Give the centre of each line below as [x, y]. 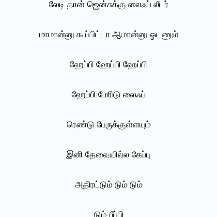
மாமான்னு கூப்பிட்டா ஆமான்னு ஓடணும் [108, 35]
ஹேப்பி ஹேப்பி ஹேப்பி [108, 65]
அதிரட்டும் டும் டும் [108, 185]
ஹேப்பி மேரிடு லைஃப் [108, 95]
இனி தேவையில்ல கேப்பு [108, 155]
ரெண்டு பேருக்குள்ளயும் [108, 125]
